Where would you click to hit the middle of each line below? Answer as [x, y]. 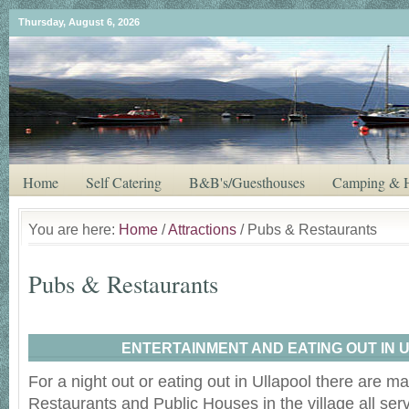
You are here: [73, 229]
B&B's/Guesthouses [247, 182]
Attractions [202, 229]
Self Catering [124, 182]
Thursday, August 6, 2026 [79, 22]
